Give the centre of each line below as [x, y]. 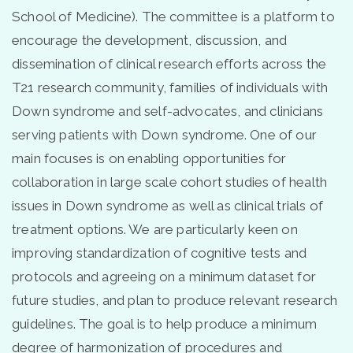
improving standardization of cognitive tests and [160, 253]
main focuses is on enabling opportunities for [149, 158]
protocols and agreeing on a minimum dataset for [164, 276]
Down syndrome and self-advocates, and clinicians [168, 111]
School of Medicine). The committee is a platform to [173, 16]
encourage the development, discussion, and [150, 40]
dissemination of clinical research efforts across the [169, 63]
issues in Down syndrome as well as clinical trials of [168, 205]
